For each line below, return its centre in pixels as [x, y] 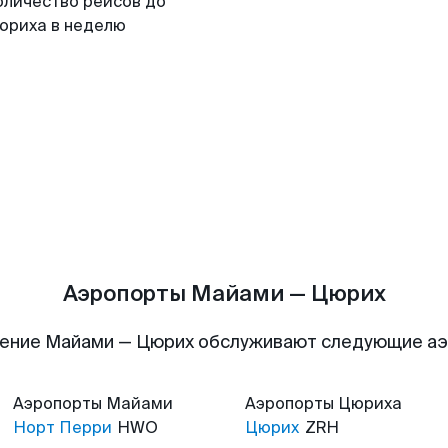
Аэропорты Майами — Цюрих [224, 293]
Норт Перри [62, 427]
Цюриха [370, 403]
